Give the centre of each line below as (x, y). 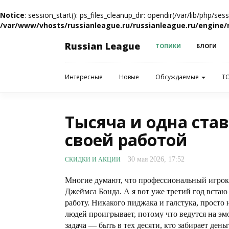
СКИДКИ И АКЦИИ (93, 159)
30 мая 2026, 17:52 (156, 159)
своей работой (126, 140)
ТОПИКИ (168, 46)
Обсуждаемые (178, 77)
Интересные (84, 77)
